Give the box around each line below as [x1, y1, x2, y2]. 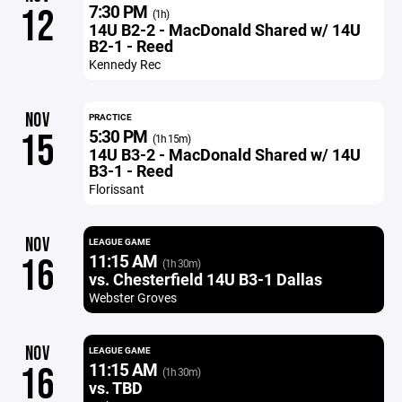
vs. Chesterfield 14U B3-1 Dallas [88, 268, 322, 290]
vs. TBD [88, 377, 143, 398]
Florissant [88, 180, 144, 197]
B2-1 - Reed [88, 35, 173, 57]
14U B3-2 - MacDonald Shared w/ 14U [88, 144, 361, 165]
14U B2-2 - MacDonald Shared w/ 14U [88, 19, 361, 40]
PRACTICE [88, 110, 132, 123]
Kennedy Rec [88, 56, 161, 73]
